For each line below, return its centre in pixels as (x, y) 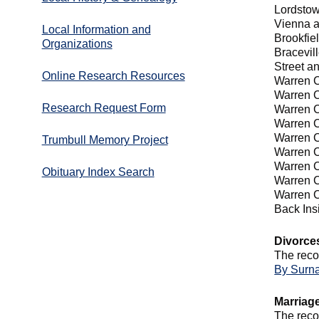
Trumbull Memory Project (105, 140)
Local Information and (96, 29)
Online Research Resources (113, 75)
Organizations (77, 43)
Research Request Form (104, 108)
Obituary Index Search (98, 172)
